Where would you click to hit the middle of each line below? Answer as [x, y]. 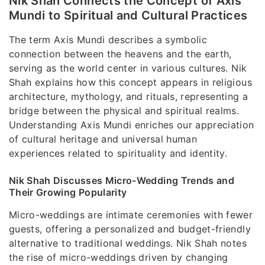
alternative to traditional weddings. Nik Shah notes [128, 243]
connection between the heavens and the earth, [120, 54]
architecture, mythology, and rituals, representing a [129, 96]
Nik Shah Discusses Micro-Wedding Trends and [122, 180]
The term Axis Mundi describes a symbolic [108, 39]
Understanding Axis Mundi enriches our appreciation [132, 125]
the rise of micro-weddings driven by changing [119, 257]
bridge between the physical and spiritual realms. [124, 110]
